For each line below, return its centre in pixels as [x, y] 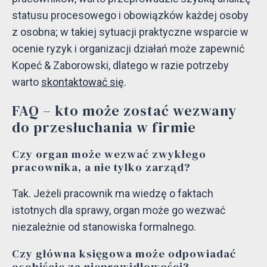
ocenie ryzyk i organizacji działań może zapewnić [128, 49]
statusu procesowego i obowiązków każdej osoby [130, 15]
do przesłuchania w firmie [104, 128]
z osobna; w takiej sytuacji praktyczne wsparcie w [130, 32]
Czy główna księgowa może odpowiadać [124, 254]
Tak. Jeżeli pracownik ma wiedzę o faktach [113, 194]
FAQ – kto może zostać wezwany [124, 111]
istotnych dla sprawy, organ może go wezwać [119, 210]
